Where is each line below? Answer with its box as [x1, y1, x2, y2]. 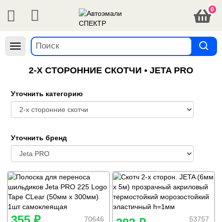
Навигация [15, 43, 50, 51]
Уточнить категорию [11, 90, 83, 98]
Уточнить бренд [11, 134, 67, 142]
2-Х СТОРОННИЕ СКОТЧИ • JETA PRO [29, 65, 193, 75]
